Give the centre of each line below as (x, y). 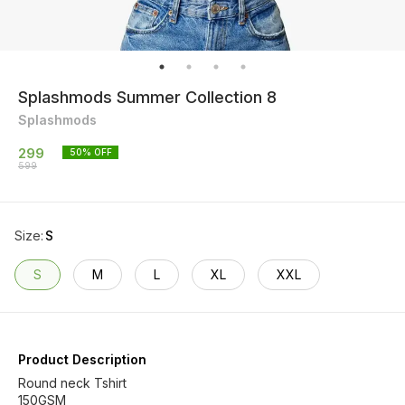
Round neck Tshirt (72, 383)
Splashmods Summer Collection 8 (147, 97)
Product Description (82, 359)
